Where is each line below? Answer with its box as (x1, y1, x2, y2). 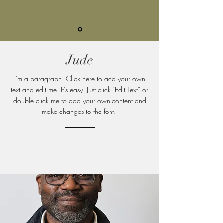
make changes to (41, 107, 93, 116)
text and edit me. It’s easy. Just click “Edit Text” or (11, 85, 148, 94)
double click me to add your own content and (13, 96, 146, 105)
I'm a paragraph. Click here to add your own (14, 74, 145, 83)
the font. (93, 107, 118, 116)
